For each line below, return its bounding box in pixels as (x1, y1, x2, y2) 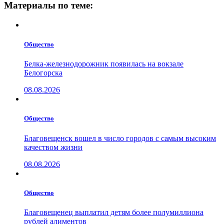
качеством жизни (24, 142, 82, 151)
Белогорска (24, 68, 62, 77)
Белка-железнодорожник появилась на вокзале (24, 59, 183, 68)
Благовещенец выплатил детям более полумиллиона (24, 207, 203, 216)
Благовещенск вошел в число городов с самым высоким (24, 133, 216, 142)
